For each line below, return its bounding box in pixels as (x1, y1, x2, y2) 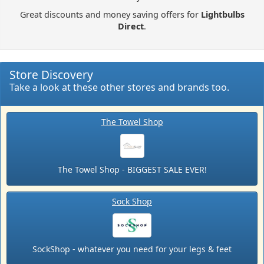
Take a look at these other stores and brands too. (9, 81, 229, 94)
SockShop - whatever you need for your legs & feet (32, 243, 232, 255)
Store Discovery (9, 67, 93, 83)
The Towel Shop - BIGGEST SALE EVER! (57, 164, 207, 176)
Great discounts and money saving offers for (19, 9, 201, 21)
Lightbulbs (200, 9, 245, 21)
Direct (118, 21, 144, 32)
